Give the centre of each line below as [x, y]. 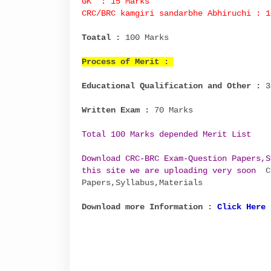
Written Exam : [115, 110]
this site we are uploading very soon [171, 171]
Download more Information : [149, 207]
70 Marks [171, 110]
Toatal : [103, 38]
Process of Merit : [127, 62]
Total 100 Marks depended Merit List [166, 134]
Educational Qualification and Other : [171, 86]
